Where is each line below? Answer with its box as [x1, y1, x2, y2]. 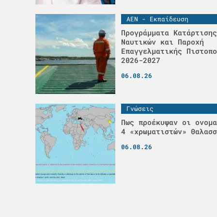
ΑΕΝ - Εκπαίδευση [126, 14, 188, 23]
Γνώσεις [126, 104, 154, 113]
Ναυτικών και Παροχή [121, 36, 204, 46]
